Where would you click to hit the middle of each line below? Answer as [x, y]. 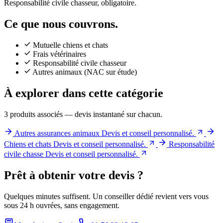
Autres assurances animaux [57, 133]
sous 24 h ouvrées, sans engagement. [62, 205]
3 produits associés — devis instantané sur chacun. [83, 114]
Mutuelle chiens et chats [70, 45]
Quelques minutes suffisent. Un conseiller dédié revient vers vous [106, 196]
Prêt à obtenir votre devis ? [74, 175]
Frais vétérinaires [59, 54]
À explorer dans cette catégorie [84, 93]
